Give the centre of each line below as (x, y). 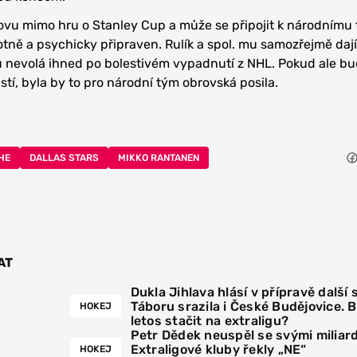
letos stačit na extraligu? (209, 321)
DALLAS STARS (64, 158)
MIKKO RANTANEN (159, 158)
